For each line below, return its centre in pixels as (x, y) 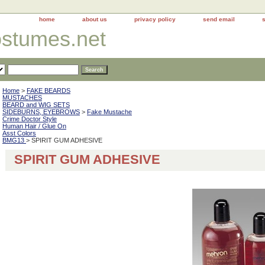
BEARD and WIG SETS (36, 105)
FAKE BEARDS (49, 91)
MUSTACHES (22, 98)
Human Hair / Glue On (34, 126)
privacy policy (155, 19)
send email (219, 19)
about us (95, 19)
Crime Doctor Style (30, 119)
